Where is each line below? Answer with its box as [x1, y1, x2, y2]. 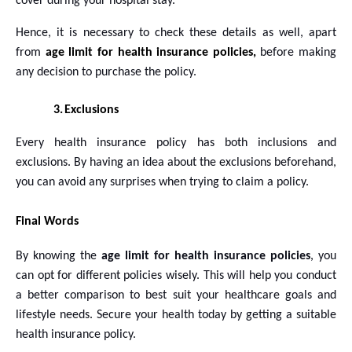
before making [260, 46, 336, 59]
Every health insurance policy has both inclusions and [16, 136, 336, 149]
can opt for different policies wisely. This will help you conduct [16, 269, 336, 282]
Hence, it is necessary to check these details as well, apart [16, 26, 336, 39]
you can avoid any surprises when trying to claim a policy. [16, 175, 309, 189]
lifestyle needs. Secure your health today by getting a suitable [16, 308, 336, 321]
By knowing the [16, 249, 101, 262]
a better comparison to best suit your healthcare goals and [16, 288, 336, 302]
